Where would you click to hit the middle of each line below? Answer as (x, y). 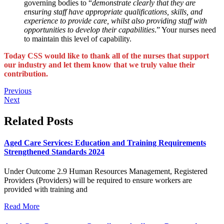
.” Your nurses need (185, 29)
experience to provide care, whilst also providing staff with (115, 20)
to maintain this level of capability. (78, 38)
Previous (18, 90)
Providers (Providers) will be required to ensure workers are (98, 180)
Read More (22, 206)
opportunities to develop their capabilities (89, 29)
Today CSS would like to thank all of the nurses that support (106, 55)
